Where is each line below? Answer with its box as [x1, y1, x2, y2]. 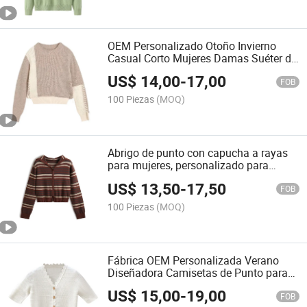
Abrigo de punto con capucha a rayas [108, 145, 288, 161]
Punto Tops [108, 63, 164, 79]
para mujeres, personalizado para [108, 158, 269, 173]
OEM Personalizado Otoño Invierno [108, 38, 277, 54]
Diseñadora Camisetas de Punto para [108, 265, 288, 280]
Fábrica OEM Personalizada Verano [108, 252, 280, 268]
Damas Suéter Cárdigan [108, 277, 223, 293]
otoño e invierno [108, 170, 186, 186]
